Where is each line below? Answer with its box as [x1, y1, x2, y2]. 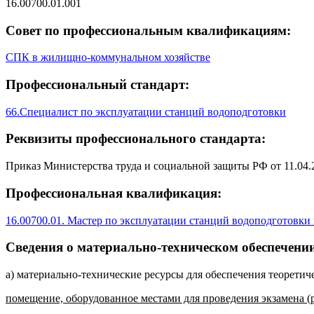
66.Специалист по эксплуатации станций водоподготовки [6, 105, 286, 118]
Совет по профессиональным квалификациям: [6, 22, 291, 38]
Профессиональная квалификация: [6, 185, 221, 200]
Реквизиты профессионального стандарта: [6, 131, 266, 146]
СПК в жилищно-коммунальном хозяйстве [6, 51, 210, 64]
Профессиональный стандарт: [6, 77, 189, 93]
